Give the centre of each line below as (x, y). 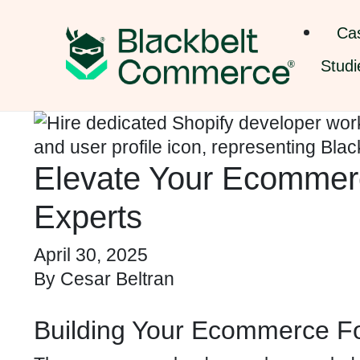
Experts (88, 217)
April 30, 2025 (91, 255)
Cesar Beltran (117, 279)
